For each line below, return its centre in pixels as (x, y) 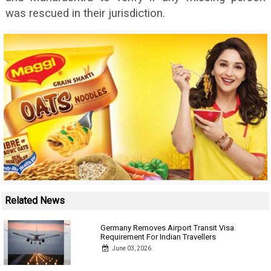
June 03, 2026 (132, 248)
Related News (35, 201)
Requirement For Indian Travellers (158, 237)
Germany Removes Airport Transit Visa (168, 228)
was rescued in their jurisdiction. (85, 13)
